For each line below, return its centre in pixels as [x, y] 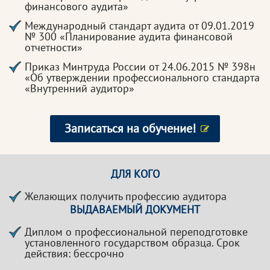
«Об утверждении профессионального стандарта [142, 77]
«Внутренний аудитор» [80, 88]
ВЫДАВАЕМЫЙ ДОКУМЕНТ [135, 209]
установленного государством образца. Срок [132, 243]
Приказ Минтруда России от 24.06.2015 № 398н [140, 67]
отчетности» [54, 47]
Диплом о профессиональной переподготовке [136, 232]
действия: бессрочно [74, 253]
